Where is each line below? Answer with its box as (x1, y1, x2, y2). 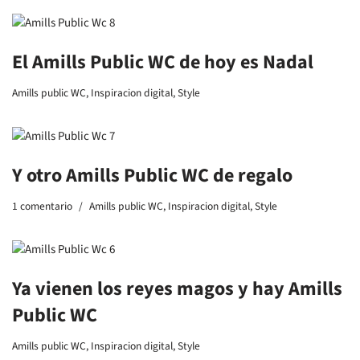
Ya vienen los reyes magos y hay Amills (12, 275, 342, 303)
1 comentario (12, 198, 72, 214)
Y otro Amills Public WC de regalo (12, 162, 292, 190)
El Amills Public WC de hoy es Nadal (12, 48, 313, 76)
